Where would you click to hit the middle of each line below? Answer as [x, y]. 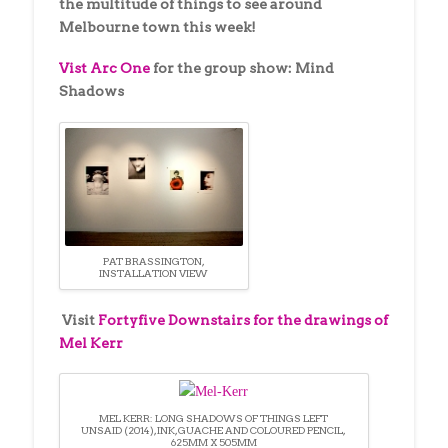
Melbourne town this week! [157, 26]
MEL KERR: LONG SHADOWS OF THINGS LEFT [214, 418]
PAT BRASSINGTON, [153, 261]
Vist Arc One [105, 68]
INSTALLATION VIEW [154, 273]
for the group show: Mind [243, 68]
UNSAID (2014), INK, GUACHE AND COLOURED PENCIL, [214, 430]
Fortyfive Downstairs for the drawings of [242, 319]
